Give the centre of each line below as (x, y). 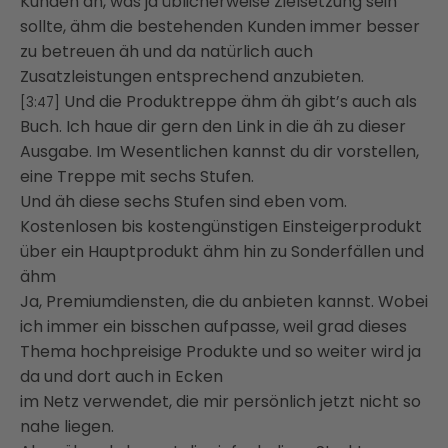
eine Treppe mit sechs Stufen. (137, 177)
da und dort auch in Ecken (121, 377)
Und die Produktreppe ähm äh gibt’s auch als (240, 102)
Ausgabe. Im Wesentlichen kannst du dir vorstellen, (219, 152)
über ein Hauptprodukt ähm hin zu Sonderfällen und (222, 252)
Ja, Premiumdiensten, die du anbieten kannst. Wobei (224, 302)
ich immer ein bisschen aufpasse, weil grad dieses (213, 327)
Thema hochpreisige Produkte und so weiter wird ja (220, 352)
